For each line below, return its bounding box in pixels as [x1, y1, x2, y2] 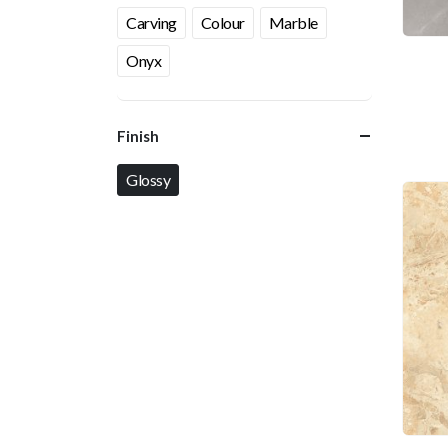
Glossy [126, 169, 171, 189]
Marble [268, 12, 318, 32]
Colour [200, 12, 245, 32]
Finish [117, 126, 159, 145]
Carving [126, 12, 177, 32]
